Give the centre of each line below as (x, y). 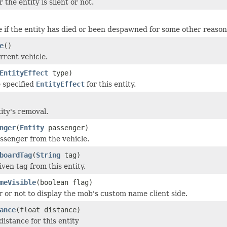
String (48, 155)
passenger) (66, 127)
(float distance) (48, 210)
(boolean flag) (64, 182)
